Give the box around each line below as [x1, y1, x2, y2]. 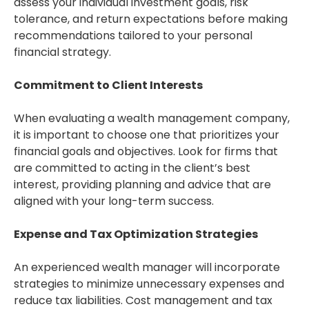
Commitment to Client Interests [14, 77, 203, 94]
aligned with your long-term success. [14, 193, 214, 210]
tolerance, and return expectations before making [14, 11, 288, 28]
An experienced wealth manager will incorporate [14, 259, 280, 276]
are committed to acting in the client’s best [14, 160, 250, 177]
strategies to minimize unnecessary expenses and [14, 276, 284, 292]
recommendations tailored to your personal [14, 28, 252, 44]
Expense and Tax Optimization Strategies [14, 226, 258, 243]
